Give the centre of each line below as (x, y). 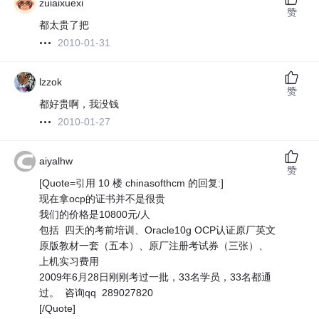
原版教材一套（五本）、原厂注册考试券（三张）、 (154, 246)
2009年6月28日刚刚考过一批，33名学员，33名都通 (156, 277)
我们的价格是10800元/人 (95, 215)
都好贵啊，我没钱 (79, 104)
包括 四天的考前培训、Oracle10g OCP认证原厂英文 (158, 230)
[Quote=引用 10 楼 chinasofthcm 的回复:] (132, 183)
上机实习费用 (69, 262)
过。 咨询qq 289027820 (96, 293)
